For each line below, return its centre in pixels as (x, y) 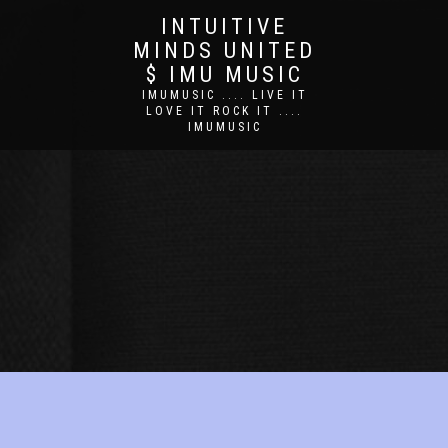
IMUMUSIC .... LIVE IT (224, 95)
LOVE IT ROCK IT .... (224, 111)
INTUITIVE (224, 26)
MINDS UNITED (224, 50)
